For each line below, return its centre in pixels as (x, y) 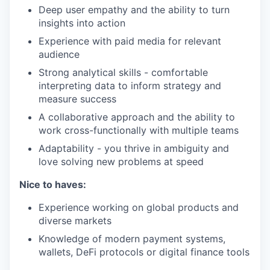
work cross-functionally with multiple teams (139, 130)
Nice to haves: (53, 184)
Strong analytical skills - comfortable (123, 72)
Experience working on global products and (139, 207)
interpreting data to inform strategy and (130, 86)
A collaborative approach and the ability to (137, 117)
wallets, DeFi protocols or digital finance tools (144, 252)
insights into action (82, 23)
